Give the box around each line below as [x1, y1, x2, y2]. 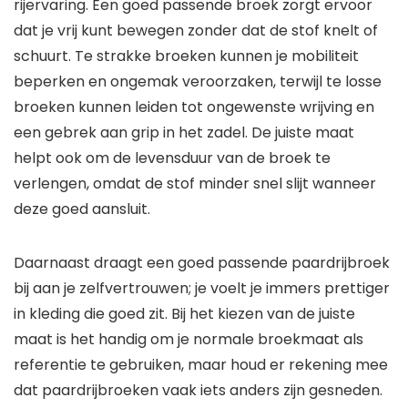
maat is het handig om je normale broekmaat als [14, 329, 363, 351]
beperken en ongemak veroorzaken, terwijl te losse [14, 71, 382, 93]
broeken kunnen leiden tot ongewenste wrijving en [14, 97, 374, 118]
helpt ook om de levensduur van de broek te [14, 148, 331, 169]
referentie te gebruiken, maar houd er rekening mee [14, 354, 388, 376]
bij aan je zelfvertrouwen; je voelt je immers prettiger [14, 278, 390, 300]
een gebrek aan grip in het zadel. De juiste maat [14, 122, 354, 144]
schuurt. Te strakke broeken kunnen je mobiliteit [14, 46, 359, 67]
